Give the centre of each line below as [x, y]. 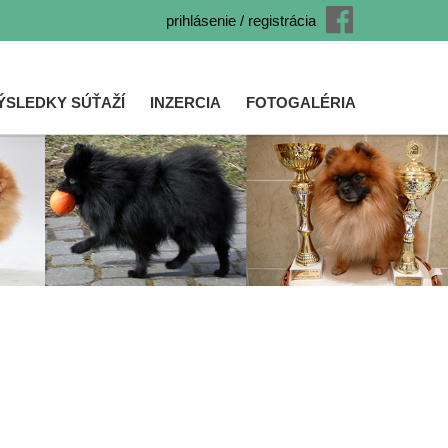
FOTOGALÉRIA [301, 102]
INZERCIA [185, 102]
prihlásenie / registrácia [241, 20]
